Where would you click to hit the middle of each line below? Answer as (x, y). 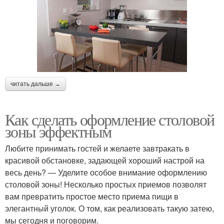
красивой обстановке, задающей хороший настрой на (105, 160)
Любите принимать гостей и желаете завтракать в (97, 148)
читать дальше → (35, 84)
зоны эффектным (58, 131)
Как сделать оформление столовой (110, 119)
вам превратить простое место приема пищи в (92, 196)
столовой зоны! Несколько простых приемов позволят (106, 184)
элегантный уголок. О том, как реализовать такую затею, (109, 208)
